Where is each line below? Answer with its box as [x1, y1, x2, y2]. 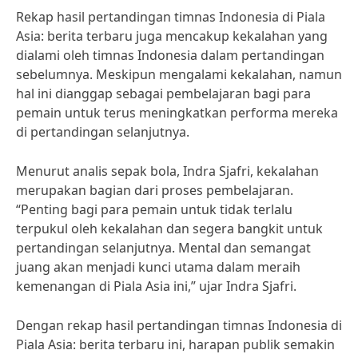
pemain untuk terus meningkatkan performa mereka [16, 104, 338, 121]
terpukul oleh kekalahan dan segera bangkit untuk [16, 220, 323, 237]
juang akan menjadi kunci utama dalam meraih [16, 258, 300, 276]
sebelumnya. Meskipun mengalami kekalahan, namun [16, 66, 342, 83]
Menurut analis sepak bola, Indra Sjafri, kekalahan [16, 162, 319, 180]
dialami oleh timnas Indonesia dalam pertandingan [16, 46, 324, 64]
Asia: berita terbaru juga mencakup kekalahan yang [16, 27, 328, 45]
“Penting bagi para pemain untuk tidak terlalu [16, 201, 292, 218]
